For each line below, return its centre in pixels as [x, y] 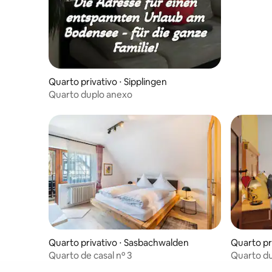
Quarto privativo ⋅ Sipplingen [108, 82]
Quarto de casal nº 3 [90, 256]
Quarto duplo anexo [90, 95]
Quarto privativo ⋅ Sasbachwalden [119, 243]
